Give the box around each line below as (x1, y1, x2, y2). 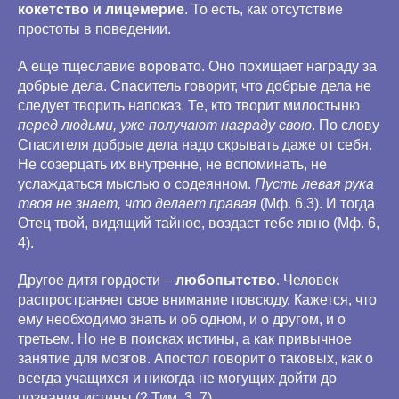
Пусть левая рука (255, 176, 374, 191)
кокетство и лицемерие (18, 2, 184, 17)
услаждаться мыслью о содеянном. (18, 176, 255, 191)
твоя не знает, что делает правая (18, 196, 260, 211)
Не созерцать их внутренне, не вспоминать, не (18, 157, 327, 172)
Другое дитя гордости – (18, 273, 175, 288)
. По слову (312, 118, 379, 133)
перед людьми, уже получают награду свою (18, 118, 312, 133)
